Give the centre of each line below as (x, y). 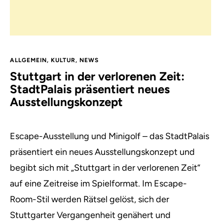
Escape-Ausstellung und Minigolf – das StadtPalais (110, 136)
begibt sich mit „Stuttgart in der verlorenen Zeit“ (105, 168)
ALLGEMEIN (28, 60)
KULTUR (63, 60)
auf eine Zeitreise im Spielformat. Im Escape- (98, 184)
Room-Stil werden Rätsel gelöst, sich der (90, 199)
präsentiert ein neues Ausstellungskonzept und (102, 152)
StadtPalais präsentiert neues (90, 89)
